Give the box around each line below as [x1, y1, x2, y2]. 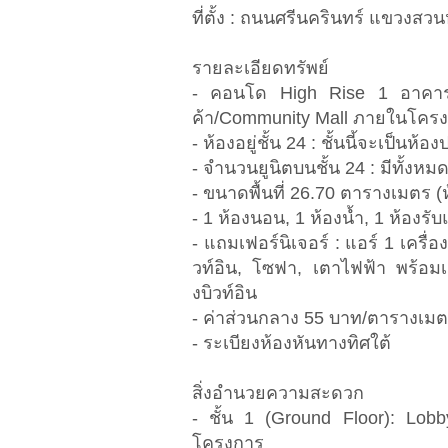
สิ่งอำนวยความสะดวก [192, 383, 364, 404]
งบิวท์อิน [192, 283, 257, 304]
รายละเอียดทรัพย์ [192, 58, 329, 79]
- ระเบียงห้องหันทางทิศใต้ [192, 333, 391, 354]
